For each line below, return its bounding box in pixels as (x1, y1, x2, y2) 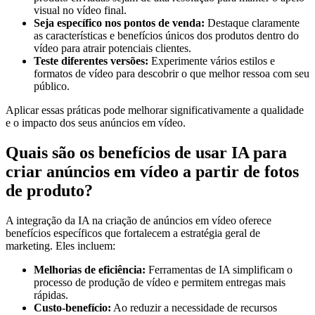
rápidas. (34, 288, 68, 301)
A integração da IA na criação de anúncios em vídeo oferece (6, 214, 271, 226)
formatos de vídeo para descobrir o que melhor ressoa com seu (34, 67, 309, 79)
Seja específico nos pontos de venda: (34, 16, 205, 29)
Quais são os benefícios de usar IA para (6, 143, 287, 162)
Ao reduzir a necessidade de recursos (111, 301, 277, 314)
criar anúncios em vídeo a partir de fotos (6, 162, 299, 181)
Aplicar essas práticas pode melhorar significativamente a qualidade (6, 103, 304, 116)
